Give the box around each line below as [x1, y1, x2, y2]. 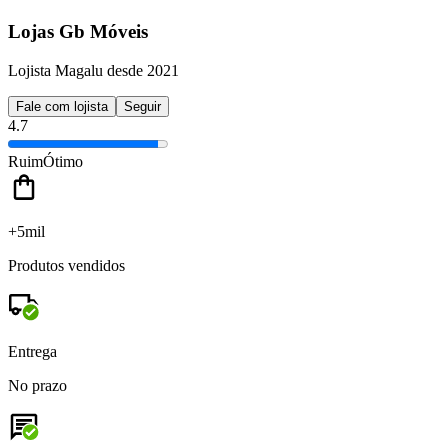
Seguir [124, 98, 161, 114]
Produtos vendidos [8, 256, 125, 274]
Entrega [8, 342, 57, 360]
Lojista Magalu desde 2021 [8, 61, 179, 79]
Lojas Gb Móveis [8, 21, 148, 43]
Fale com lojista [16, 98, 108, 114]
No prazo [8, 376, 67, 394]
